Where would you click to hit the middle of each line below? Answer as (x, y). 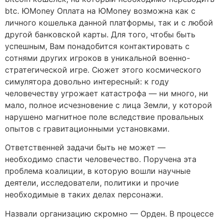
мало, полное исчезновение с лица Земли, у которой (109, 105)
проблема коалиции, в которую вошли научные (98, 171)
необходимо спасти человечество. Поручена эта (101, 159)
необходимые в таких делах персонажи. (84, 195)
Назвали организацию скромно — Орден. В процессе (109, 213)
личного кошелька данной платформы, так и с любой (109, 22)
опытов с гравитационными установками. (87, 128)
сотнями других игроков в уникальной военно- (97, 58)
